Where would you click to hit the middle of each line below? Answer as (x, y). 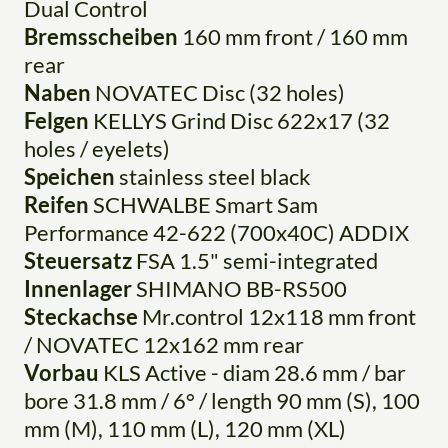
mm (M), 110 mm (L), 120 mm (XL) (185, 429)
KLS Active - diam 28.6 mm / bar (252, 373)
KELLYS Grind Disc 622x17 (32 (239, 121)
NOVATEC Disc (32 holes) (218, 93)
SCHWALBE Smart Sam (203, 205)
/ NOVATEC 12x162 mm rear (164, 345)
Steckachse (81, 317)
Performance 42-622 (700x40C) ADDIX (216, 233)
